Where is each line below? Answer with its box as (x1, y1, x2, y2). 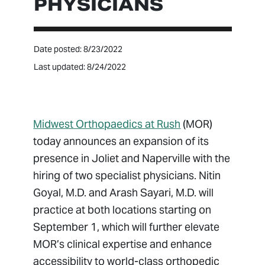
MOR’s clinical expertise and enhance (33, 237, 212, 251)
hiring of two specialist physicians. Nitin (33, 169, 221, 183)
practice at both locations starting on (33, 203, 212, 217)
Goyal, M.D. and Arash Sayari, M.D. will (33, 186, 214, 200)
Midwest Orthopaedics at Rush (33, 117, 181, 131)
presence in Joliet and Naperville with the (33, 151, 231, 166)
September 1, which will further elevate (33, 220, 220, 234)
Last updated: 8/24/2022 (33, 62, 126, 73)
